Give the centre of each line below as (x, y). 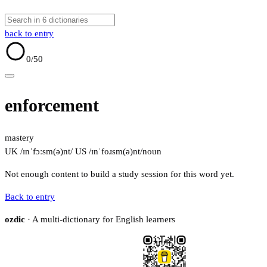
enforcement (52, 105)
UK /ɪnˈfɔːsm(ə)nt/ (39, 152)
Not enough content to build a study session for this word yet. (119, 174)
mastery (19, 138)
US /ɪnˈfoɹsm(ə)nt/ (108, 152)
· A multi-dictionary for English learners (100, 220)
